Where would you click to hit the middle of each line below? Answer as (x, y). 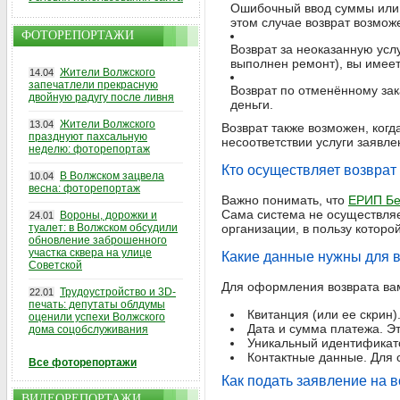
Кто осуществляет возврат (309, 170)
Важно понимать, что (285, 200)
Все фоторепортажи (83, 362)
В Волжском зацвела (112, 176)
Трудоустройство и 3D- (118, 292)
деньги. (252, 104)
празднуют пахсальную (88, 137)
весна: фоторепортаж (84, 188)
